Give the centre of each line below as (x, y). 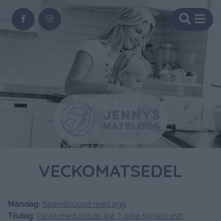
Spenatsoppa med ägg (84, 204)
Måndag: (25, 204)
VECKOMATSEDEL (110, 173)
